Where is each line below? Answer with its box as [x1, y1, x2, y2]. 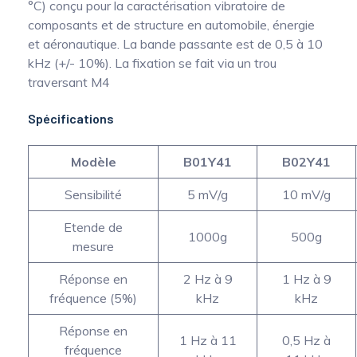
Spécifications [28, 111, 114, 127]
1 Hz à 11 [178, 332, 237, 349]
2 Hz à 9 [182, 271, 233, 288]
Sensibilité [65, 186, 122, 203]
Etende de [64, 219, 123, 236]
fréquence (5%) [49, 290, 137, 307]
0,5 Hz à [282, 332, 331, 349]
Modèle [70, 154, 116, 171]
